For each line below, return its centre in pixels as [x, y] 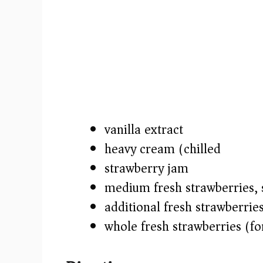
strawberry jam [146, 169]
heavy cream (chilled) [165, 149]
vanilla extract [144, 130]
